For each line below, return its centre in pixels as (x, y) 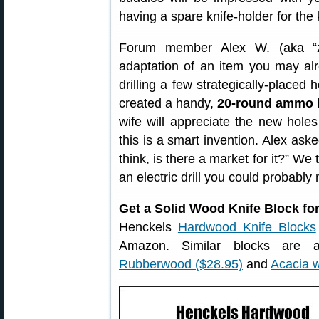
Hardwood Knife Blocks (247, 227)
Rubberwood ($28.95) (181, 264)
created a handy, (168, 103)
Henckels (148, 227)
